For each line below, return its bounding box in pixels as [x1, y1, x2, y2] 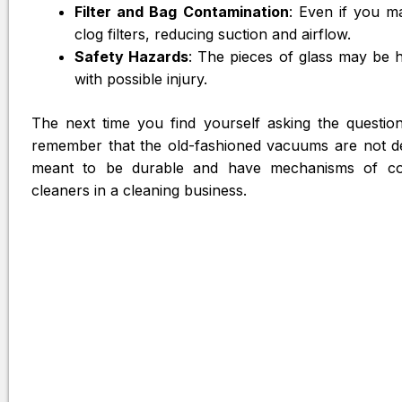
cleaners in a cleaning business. [31, 181, 247, 199]
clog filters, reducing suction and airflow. [74, 25, 351, 43]
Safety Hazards [74, 48, 189, 66]
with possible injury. [74, 70, 207, 88]
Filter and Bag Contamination [74, 3, 289, 21]
